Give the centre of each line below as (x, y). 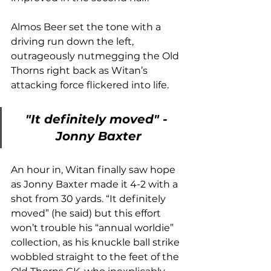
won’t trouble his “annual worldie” (93, 227)
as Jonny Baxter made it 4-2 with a (96, 184)
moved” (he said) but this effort (87, 213)
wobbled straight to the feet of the (96, 256)
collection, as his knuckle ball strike (96, 242)
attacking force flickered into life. (91, 85)
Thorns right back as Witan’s (80, 70)
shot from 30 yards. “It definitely (90, 198)
